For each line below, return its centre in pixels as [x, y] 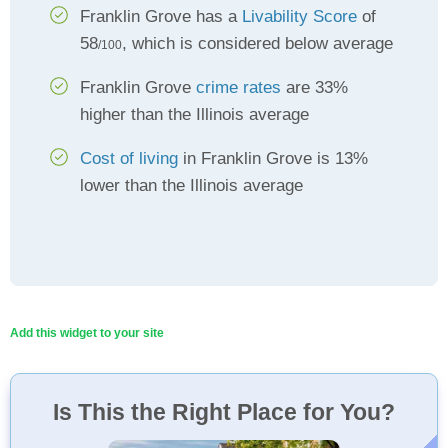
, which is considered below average [257, 43]
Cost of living [129, 158]
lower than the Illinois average [191, 185]
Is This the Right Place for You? [224, 412]
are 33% [314, 87]
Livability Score [299, 16]
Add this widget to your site [87, 333]
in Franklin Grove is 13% [273, 158]
